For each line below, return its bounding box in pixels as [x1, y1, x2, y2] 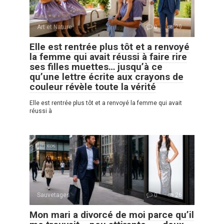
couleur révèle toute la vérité [29, 81, 156, 93]
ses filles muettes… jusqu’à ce [29, 61, 162, 73]
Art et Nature [37, 23, 72, 31]
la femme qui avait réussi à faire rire [29, 51, 187, 63]
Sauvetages [37, 191, 70, 199]
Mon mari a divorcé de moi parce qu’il [29, 209, 194, 221]
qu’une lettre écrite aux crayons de [29, 71, 183, 83]
